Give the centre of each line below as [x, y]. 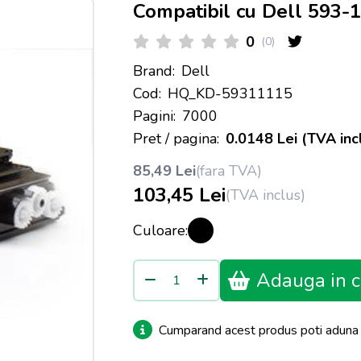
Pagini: [154, 116]
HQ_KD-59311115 [230, 93]
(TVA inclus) [265, 195]
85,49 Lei [164, 171]
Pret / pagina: [176, 139]
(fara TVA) [228, 171]
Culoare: [160, 230]
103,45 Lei [179, 195]
